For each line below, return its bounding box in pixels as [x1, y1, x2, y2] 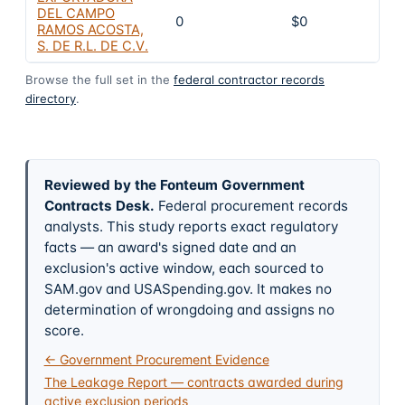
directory [25, 90, 76, 106]
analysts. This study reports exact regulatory [43, 217, 338, 235]
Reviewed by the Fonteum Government [43, 175, 305, 193]
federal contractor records [174, 71, 325, 87]
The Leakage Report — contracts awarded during [43, 373, 344, 390]
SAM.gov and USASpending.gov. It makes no [43, 279, 332, 297]
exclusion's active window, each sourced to [43, 259, 324, 277]
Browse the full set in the [25, 71, 170, 87]
